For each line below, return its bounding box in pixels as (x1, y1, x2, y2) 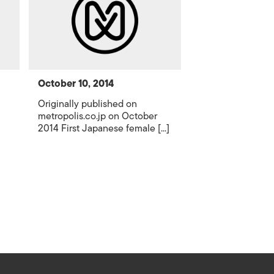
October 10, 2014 (38, 76, 114, 92)
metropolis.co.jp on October (38, 108, 158, 124)
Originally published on (38, 96, 138, 112)
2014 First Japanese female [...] (38, 120, 170, 136)
